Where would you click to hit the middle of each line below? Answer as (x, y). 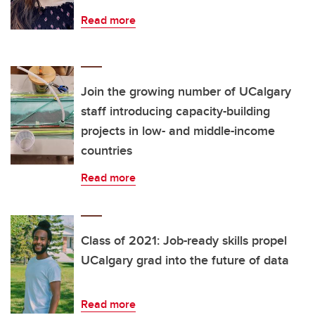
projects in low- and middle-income (178, 130)
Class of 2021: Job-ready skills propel (184, 240)
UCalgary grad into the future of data (185, 260)
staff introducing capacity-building (175, 111)
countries (107, 150)
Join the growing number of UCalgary (186, 91)
